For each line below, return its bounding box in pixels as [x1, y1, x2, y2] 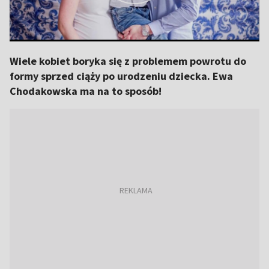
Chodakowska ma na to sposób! [10, 84, 162, 98]
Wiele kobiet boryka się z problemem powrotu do [10, 54, 246, 68]
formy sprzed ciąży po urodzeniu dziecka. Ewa [10, 69, 233, 83]
